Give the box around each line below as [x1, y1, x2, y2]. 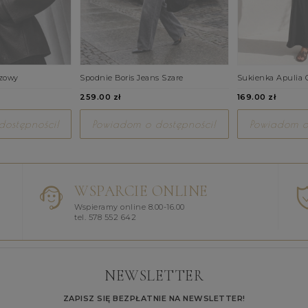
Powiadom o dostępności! [92, 118, 217, 130]
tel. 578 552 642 [74, 212, 137, 222]
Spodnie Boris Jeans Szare [80, 72, 184, 82]
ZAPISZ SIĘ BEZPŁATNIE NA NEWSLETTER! [63, 293, 245, 303]
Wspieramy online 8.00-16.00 [74, 201, 185, 212]
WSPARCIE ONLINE [74, 181, 208, 200]
